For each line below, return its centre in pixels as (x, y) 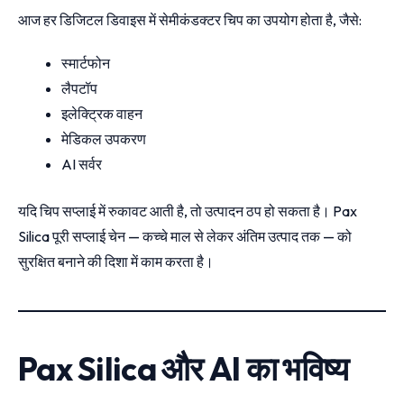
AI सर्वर (82, 164)
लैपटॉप (79, 88)
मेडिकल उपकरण (104, 138)
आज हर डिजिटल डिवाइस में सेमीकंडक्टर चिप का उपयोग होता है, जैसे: (190, 19)
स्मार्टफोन (86, 63)
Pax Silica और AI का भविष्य (184, 368)
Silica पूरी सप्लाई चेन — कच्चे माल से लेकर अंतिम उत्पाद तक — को (185, 236)
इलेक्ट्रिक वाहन (102, 113)
